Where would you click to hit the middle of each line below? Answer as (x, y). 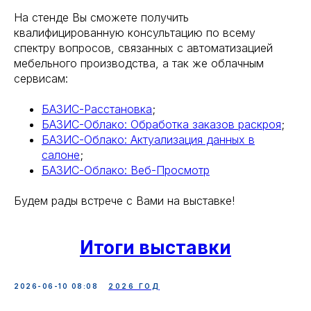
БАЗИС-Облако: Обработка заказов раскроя (161, 124)
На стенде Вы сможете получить (101, 17)
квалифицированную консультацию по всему (135, 32)
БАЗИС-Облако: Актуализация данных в (148, 139)
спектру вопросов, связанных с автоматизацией (143, 48)
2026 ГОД (134, 286)
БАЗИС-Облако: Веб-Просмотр (126, 170)
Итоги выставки (155, 247)
